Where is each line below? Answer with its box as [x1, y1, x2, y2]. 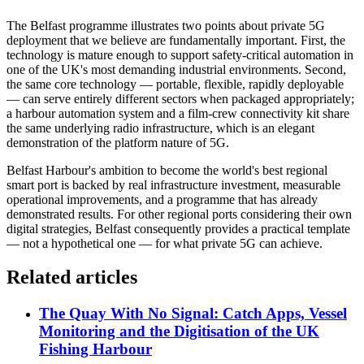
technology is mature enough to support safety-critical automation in [6, 47, 353, 62]
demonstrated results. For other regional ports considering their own [6, 206, 352, 221]
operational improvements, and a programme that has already [6, 192, 318, 206]
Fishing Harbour [39, 340, 152, 358]
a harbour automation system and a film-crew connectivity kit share [6, 106, 349, 120]
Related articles [6, 266, 137, 288]
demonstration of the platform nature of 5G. [6, 135, 229, 149]
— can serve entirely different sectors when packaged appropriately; [6, 91, 354, 106]
